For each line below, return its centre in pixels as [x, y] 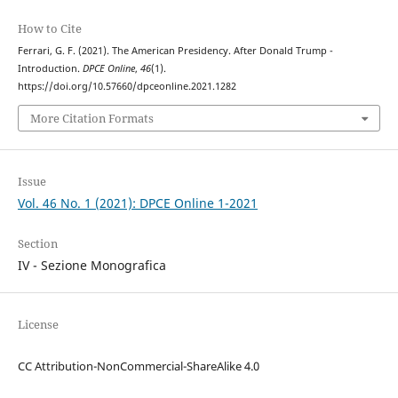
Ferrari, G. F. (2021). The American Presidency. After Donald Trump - [175, 51]
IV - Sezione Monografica [92, 265]
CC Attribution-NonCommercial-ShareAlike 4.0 [138, 366]
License [38, 325]
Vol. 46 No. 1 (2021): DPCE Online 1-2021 [137, 203]
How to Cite [49, 29]
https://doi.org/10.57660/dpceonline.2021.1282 [127, 87]
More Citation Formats [92, 118]
